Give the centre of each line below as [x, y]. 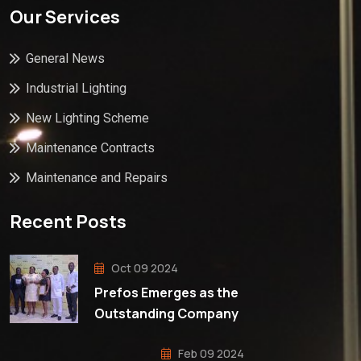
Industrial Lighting [76, 89]
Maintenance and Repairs [97, 178]
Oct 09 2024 [143, 268]
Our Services [65, 17]
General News [65, 59]
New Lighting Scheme [87, 118]
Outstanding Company [166, 313]
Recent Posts [68, 221]
